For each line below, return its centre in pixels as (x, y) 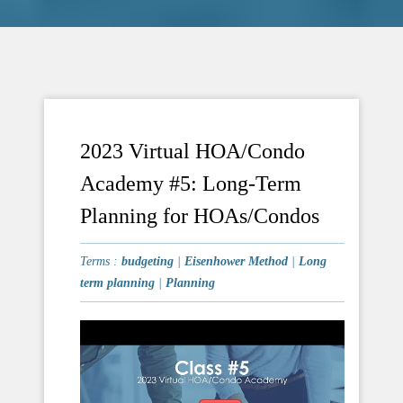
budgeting (148, 262)
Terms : (101, 262)
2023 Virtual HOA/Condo (193, 152)
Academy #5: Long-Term (191, 184)
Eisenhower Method (236, 262)
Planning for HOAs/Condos (200, 216)
